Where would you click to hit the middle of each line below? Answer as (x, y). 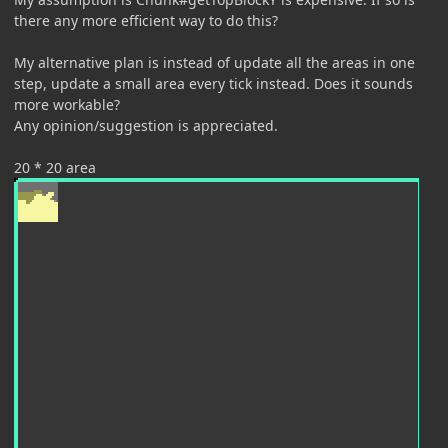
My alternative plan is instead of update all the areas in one (214, 62)
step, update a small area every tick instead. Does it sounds (213, 83)
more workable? (67, 104)
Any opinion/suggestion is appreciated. (146, 125)
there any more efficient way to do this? (146, 20)
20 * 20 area (55, 167)
